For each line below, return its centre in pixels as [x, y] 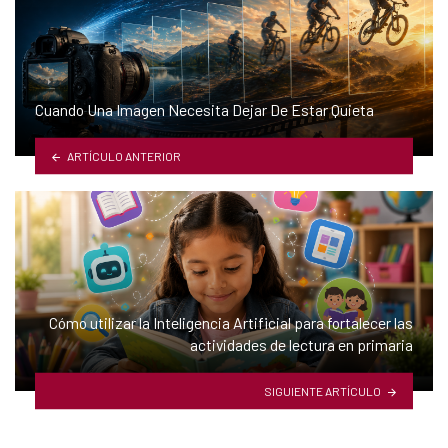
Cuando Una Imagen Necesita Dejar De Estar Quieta [204, 110]
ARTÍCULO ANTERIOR [123, 155]
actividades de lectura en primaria [301, 345]
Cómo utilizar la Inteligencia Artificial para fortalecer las [231, 323]
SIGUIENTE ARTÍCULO [323, 390]
